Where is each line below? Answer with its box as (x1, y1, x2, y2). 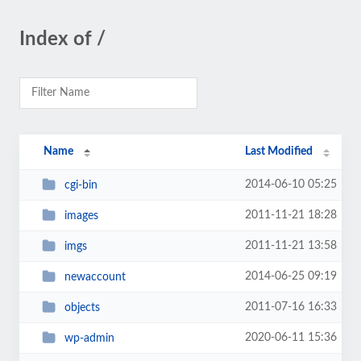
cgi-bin (64, 179, 98, 191)
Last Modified (245, 146, 313, 157)
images (64, 210, 98, 222)
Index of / (19, 30, 106, 49)
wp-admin (64, 332, 114, 344)
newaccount (64, 271, 126, 283)
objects (64, 301, 100, 313)
